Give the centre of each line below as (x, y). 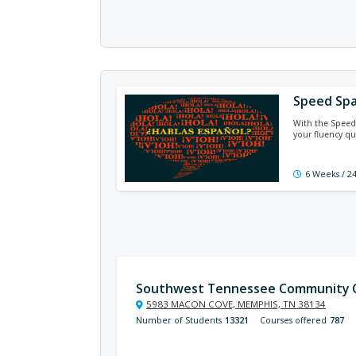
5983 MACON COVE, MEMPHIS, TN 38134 (236, 304)
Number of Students (179, 320)
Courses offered (293, 320)
